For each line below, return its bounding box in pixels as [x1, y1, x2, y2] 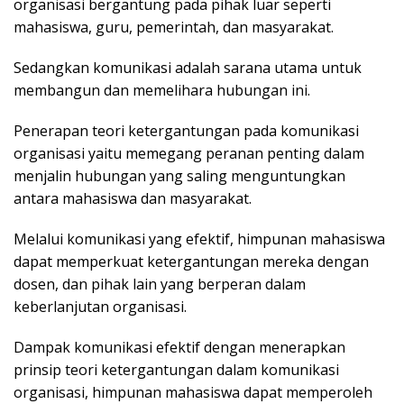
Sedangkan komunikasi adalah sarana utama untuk [14, 57, 362, 78]
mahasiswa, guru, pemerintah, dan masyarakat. [14, 16, 334, 37]
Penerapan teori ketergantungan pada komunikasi [14, 120, 359, 141]
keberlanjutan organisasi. [14, 296, 187, 317]
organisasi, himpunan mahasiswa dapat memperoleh [14, 381, 372, 402]
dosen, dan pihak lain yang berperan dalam [14, 273, 306, 294]
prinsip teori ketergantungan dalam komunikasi [14, 359, 339, 380]
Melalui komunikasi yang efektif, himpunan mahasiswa [14, 228, 385, 249]
